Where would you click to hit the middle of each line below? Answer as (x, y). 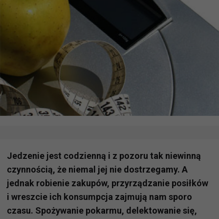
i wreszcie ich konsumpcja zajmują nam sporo (99, 197)
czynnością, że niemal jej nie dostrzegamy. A (97, 169)
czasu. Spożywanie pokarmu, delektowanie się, (102, 210)
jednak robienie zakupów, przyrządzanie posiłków (108, 183)
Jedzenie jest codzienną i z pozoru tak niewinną (104, 155)
